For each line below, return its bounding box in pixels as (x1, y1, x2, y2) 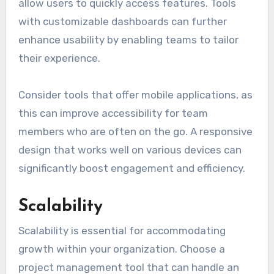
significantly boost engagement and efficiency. (18, 161, 245, 174)
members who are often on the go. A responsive (18, 125, 253, 138)
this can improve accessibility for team (18, 106, 208, 119)
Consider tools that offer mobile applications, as (18, 88, 253, 101)
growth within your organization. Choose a (18, 243, 225, 256)
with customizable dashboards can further (18, 15, 227, 28)
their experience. (18, 51, 100, 64)
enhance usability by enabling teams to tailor (18, 33, 239, 46)
